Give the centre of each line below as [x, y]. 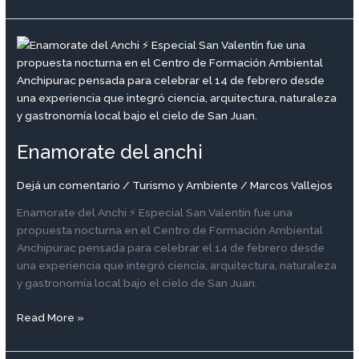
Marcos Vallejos [292, 185]
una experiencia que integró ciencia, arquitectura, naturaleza [177, 266]
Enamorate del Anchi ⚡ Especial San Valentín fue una [155, 213]
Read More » [51, 317]
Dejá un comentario [69, 185]
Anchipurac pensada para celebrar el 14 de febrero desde [171, 248]
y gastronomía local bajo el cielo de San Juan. [137, 283]
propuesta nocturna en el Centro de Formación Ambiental [170, 230]
